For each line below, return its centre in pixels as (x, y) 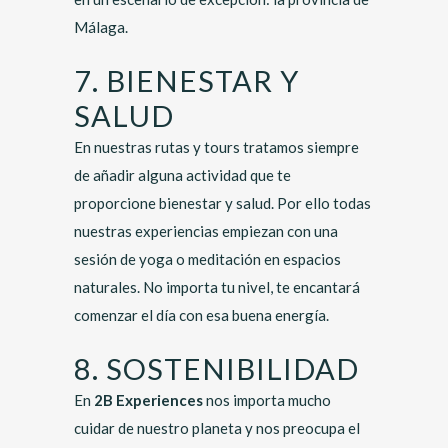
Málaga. (101, 27)
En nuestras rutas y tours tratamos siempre (216, 147)
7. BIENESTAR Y (186, 80)
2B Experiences (148, 400)
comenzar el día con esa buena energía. (201, 315)
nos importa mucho (268, 400)
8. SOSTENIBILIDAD (216, 368)
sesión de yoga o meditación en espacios (207, 259)
